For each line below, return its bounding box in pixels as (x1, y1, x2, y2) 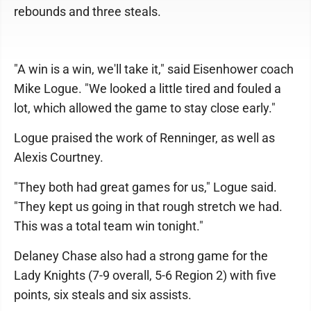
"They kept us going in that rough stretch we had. (14, 199, 283, 214)
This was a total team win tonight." (14, 218, 203, 233)
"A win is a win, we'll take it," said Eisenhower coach (14, 61, 294, 76)
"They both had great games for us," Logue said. (14, 179, 277, 194)
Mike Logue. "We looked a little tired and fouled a (14, 81, 281, 96)
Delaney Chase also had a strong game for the (14, 248, 268, 263)
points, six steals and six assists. (14, 287, 192, 302)
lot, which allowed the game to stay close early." (14, 100, 276, 115)
